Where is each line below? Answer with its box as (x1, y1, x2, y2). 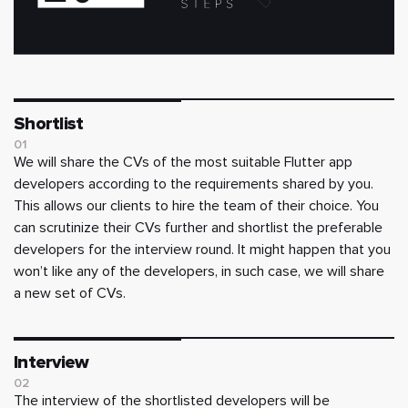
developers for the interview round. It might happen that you (14, 240, 391, 260)
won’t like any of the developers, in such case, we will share (14, 262, 384, 281)
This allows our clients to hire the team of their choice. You (14, 197, 379, 216)
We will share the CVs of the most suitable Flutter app (14, 153, 352, 172)
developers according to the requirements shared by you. (14, 175, 373, 194)
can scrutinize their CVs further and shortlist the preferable (14, 219, 382, 238)
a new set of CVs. (14, 284, 126, 303)
